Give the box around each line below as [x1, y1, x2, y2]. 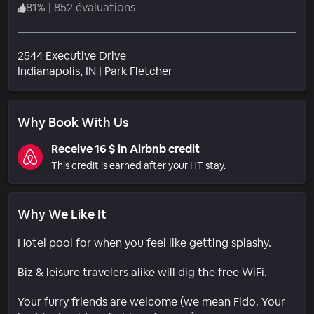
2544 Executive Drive [18, 48, 126, 63]
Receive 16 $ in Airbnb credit [51, 141, 200, 156]
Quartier [172, 62, 216, 78]
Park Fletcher [104, 63, 172, 78]
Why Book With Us [18, 114, 129, 130]
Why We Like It [18, 205, 107, 222]
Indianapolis [18, 63, 80, 78]
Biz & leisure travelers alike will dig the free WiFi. [18, 264, 267, 280]
